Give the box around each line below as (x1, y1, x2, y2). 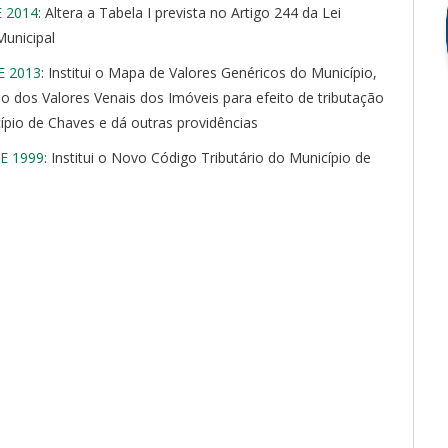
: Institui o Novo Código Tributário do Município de (44, 148, 371, 167)
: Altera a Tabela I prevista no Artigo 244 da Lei (38, 3, 341, 22)
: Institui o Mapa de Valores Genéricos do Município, (41, 63, 377, 82)
